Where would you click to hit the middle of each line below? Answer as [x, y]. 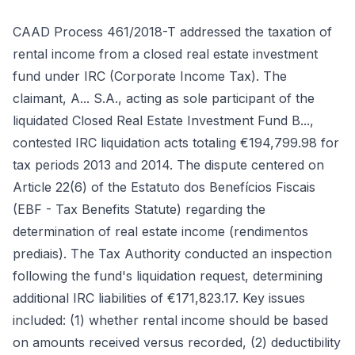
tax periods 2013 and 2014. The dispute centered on [168, 165]
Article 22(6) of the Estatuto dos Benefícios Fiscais [164, 187]
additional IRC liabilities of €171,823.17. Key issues [159, 298]
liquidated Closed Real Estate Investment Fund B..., [163, 120]
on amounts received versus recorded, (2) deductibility [177, 342]
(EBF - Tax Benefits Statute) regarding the [139, 209]
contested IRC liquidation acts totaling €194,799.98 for [176, 143]
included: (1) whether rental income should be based [170, 320]
